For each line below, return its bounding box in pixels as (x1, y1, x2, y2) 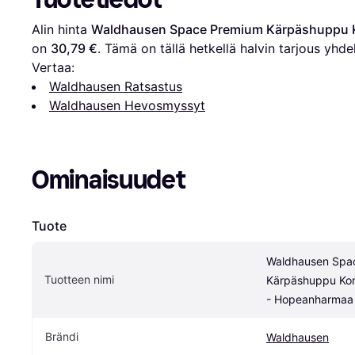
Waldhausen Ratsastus (49, 78, 182, 94)
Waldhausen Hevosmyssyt (49, 97, 205, 113)
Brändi (45, 329, 78, 343)
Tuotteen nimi (44, 272, 114, 286)
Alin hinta (32, 21, 91, 37)
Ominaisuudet (32, 164, 185, 195)
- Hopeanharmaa (266, 292, 353, 306)
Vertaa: (32, 59, 74, 75)
